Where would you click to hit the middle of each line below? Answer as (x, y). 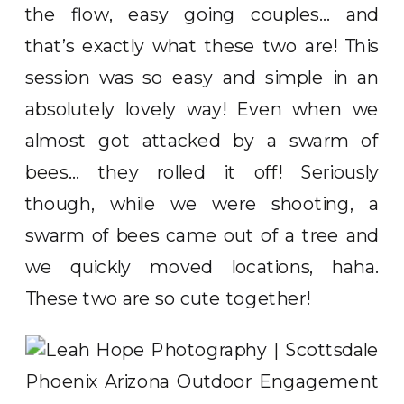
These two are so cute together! (168, 298)
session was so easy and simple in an (202, 77)
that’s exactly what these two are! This (202, 45)
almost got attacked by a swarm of (202, 140)
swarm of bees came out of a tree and (202, 234)
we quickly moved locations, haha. (202, 266)
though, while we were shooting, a (202, 203)
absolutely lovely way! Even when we (202, 108)
